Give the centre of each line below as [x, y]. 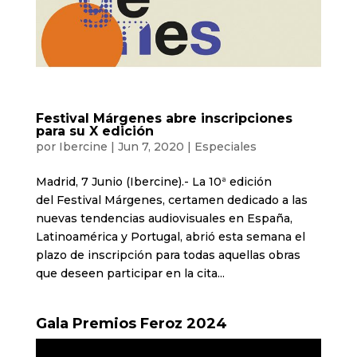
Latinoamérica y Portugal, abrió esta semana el [170, 236]
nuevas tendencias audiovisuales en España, [164, 218]
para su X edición [94, 131]
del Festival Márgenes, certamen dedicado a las [171, 200]
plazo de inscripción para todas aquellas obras [168, 255]
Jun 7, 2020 [151, 146]
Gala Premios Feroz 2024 [131, 323]
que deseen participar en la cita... [130, 273]
